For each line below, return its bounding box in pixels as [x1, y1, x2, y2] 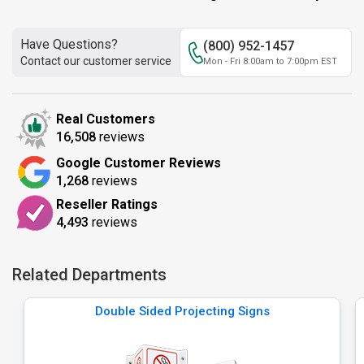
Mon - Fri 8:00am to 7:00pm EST [203, 56, 337, 67]
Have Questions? [20, 37, 118, 52]
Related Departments [12, 265, 167, 284]
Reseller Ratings [56, 196, 158, 212]
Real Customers [56, 111, 155, 127]
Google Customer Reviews [56, 155, 221, 171]
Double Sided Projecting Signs [94, 304, 270, 318]
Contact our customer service [20, 54, 171, 67]
